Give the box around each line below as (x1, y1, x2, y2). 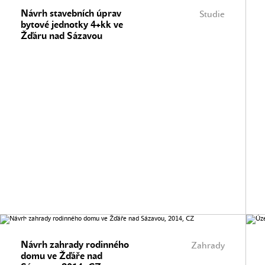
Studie (199, 9, 225, 20)
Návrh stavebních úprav (21, 8, 121, 19)
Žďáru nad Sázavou (21, 30, 102, 41)
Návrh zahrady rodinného (21, 239, 129, 250)
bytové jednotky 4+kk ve (21, 19, 123, 30)
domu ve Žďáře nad (21, 250, 102, 261)
